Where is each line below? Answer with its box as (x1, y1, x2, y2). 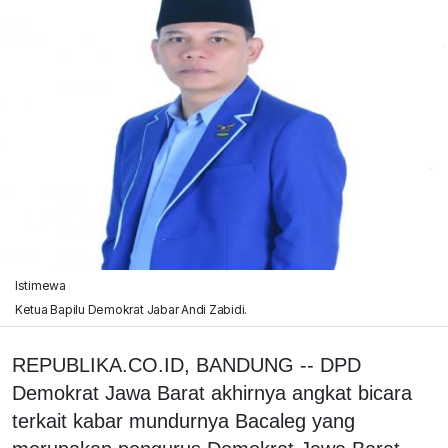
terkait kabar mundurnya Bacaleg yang (12, 409, 355, 432)
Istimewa (14, 277, 66, 293)
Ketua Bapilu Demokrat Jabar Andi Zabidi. (14, 301, 248, 317)
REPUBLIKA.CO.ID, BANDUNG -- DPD (12, 353, 361, 376)
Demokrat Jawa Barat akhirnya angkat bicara (12, 381, 412, 404)
